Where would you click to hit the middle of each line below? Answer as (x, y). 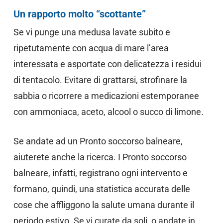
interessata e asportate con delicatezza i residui (107, 64)
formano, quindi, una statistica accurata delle (102, 189)
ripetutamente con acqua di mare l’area (91, 48)
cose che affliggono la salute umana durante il (104, 205)
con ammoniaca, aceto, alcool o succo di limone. (108, 112)
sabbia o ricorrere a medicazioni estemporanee (106, 96)
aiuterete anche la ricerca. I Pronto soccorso (100, 157)
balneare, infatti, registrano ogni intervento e (100, 173)
